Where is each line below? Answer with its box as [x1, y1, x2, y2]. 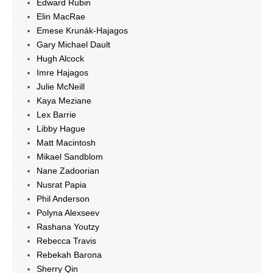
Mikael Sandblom [37, 152, 103, 162]
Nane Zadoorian [37, 166, 99, 176]
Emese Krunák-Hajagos [37, 26, 128, 36]
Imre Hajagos [37, 68, 88, 78]
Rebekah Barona [37, 250, 102, 260]
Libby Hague [37, 124, 85, 134]
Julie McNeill [37, 82, 85, 92]
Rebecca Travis [37, 236, 96, 246]
